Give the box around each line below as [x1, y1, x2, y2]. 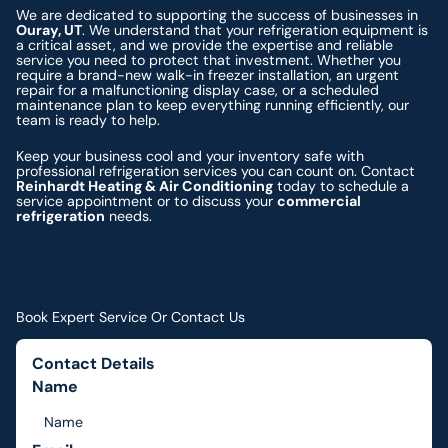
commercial [277, 191, 362, 210]
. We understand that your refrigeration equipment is [82, 21, 429, 40]
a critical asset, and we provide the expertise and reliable [16, 36, 394, 55]
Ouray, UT [16, 21, 83, 40]
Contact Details [32, 353, 156, 375]
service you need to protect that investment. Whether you [16, 51, 402, 70]
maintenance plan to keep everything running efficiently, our [16, 96, 410, 115]
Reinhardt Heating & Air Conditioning [16, 176, 274, 195]
